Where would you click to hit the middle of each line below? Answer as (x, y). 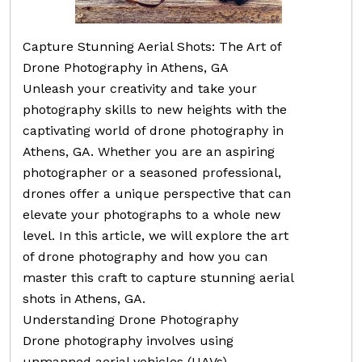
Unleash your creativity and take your (140, 88)
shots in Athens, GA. (84, 298)
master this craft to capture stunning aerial (158, 277)
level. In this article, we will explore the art (156, 235)
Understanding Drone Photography (130, 319)
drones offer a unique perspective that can (157, 193)
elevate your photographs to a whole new (152, 214)
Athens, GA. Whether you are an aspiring (149, 151)
